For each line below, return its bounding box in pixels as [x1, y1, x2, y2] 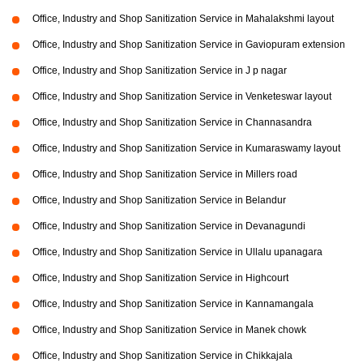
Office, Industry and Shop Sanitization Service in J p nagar [32, 64, 287, 76]
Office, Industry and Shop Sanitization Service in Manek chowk [32, 323, 306, 335]
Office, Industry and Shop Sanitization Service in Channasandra [32, 116, 312, 128]
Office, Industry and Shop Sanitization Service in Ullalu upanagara [32, 246, 322, 258]
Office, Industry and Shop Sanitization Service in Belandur [32, 194, 286, 206]
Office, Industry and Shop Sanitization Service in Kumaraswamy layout [32, 142, 340, 154]
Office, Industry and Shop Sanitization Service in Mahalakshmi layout [32, 12, 334, 24]
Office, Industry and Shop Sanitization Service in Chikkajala [32, 349, 293, 361]
